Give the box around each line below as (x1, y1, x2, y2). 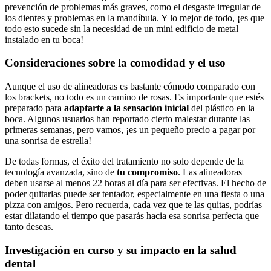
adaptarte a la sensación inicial (64, 103, 189, 114)
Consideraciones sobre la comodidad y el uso (5, 56, 226, 70)
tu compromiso (117, 167, 178, 178)
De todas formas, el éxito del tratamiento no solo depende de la (5, 156, 244, 167)
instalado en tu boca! (5, 34, 83, 45)
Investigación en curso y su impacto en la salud (5, 243, 237, 256)
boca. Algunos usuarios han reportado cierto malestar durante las (5, 114, 250, 125)
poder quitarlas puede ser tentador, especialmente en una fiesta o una (5, 189, 264, 200)
